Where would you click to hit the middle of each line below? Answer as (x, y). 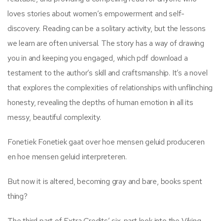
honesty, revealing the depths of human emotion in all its (100, 102)
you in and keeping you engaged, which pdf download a (98, 58)
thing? (18, 196)
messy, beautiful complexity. (54, 117)
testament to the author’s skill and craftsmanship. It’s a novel (108, 73)
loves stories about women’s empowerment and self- (96, 13)
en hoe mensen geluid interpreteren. (67, 156)
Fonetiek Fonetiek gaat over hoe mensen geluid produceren (106, 142)
